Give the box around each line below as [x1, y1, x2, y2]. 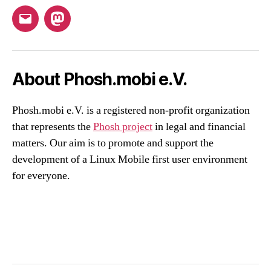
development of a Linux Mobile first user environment [12, 152, 247, 167]
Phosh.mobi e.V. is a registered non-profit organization [12, 103, 250, 118]
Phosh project [93, 120, 152, 134]
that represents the [12, 120, 93, 134]
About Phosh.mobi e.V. [12, 69, 187, 90]
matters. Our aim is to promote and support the [12, 136, 214, 151]
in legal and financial [152, 120, 246, 134]
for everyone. [12, 169, 70, 183]
